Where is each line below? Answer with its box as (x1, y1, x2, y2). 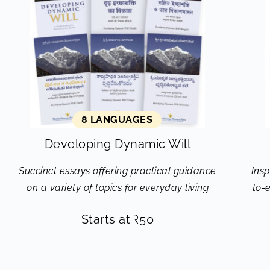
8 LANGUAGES (81, 114, 153, 125)
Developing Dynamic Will (44, 137, 191, 151)
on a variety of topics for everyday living (27, 182, 209, 193)
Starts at (81, 212, 134, 227)
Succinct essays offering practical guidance (19, 165, 216, 177)
